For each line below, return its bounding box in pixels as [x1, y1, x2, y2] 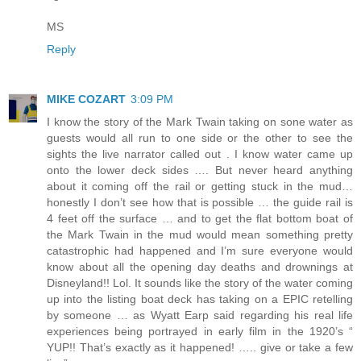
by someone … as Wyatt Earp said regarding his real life [47, 308, 353, 322]
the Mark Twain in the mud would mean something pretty [47, 227, 353, 241]
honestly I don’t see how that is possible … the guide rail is [47, 195, 353, 209]
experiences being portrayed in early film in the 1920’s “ [47, 324, 353, 338]
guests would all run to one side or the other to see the [47, 131, 353, 144]
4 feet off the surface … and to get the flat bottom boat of [47, 211, 353, 225]
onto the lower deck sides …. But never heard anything [47, 163, 353, 176]
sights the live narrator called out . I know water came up [47, 147, 353, 160]
